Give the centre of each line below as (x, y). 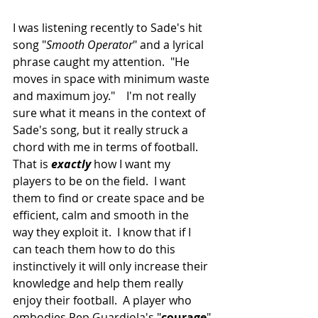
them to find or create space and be (110, 198)
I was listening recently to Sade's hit (109, 28)
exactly (71, 164)
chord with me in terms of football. (108, 147)
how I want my (132, 164)
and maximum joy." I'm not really (106, 96)
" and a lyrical (170, 45)
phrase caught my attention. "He (103, 62)
